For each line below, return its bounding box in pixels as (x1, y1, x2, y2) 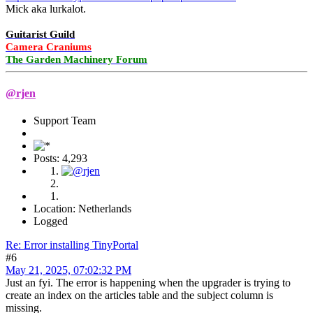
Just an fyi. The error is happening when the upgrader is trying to (6, 277, 291, 289)
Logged (34, 215, 68, 228)
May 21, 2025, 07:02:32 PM (6, 264, 131, 277)
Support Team (34, 115, 96, 127)
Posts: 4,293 (34, 152, 87, 165)
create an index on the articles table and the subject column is (6, 289, 273, 302)
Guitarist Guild (6, 28, 75, 40)
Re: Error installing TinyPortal (6, 239, 138, 252)
